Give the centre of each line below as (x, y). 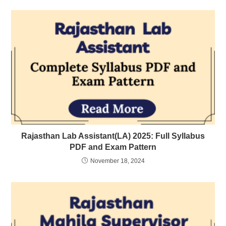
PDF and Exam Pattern (113, 147)
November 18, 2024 (117, 161)
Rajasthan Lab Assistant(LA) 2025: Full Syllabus (113, 136)
